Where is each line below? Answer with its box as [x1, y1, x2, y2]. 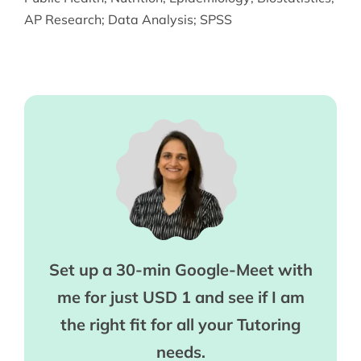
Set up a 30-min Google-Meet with [48, 259, 313, 280]
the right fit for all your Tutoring [60, 313, 301, 334]
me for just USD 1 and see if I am [56, 286, 305, 307]
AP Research [23, 10, 102, 27]
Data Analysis [107, 10, 193, 27]
